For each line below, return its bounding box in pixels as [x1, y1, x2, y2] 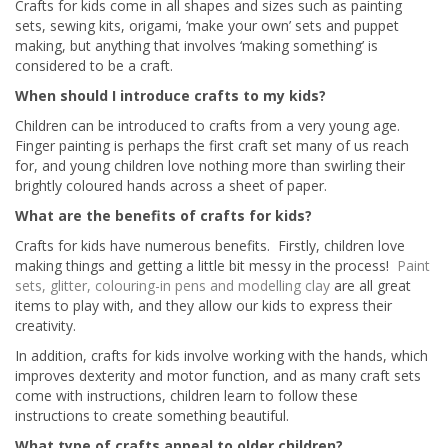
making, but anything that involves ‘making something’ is [15, 36, 378, 55]
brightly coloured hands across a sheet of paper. [15, 176, 327, 195]
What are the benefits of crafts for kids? [15, 206, 312, 225]
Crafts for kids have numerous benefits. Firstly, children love [15, 236, 405, 255]
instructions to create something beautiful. [15, 406, 289, 425]
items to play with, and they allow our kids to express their [15, 296, 392, 315]
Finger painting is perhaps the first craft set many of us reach [15, 136, 409, 155]
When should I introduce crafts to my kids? [15, 86, 326, 105]
